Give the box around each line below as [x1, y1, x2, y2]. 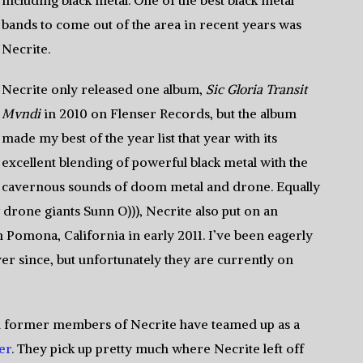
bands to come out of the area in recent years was [2, 16, 302, 32]
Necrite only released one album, [2, 81, 207, 97]
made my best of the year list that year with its [2, 130, 278, 146]
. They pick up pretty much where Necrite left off [11, 340, 304, 357]
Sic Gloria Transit [206, 81, 308, 97]
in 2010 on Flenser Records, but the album [41, 105, 297, 122]
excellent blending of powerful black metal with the [2, 154, 309, 170]
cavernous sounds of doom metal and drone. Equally [2, 178, 321, 194]
